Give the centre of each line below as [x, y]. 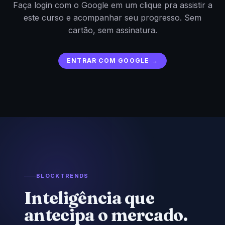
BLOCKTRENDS [63, 176]
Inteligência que [89, 198]
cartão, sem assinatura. [113, 30]
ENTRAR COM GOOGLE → [113, 61]
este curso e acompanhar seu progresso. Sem [113, 18]
